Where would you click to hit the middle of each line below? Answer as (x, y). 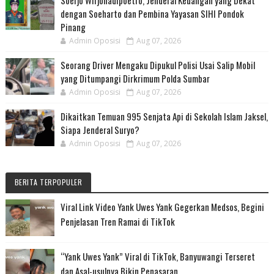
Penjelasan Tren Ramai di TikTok (117, 221)
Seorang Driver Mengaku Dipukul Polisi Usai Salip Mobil (157, 65)
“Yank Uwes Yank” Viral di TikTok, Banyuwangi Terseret (157, 256)
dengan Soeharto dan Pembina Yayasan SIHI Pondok (152, 13)
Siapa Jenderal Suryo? (100, 129)
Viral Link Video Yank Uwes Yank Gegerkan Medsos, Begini (162, 206)
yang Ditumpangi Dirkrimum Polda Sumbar (135, 78)
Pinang (73, 27)
